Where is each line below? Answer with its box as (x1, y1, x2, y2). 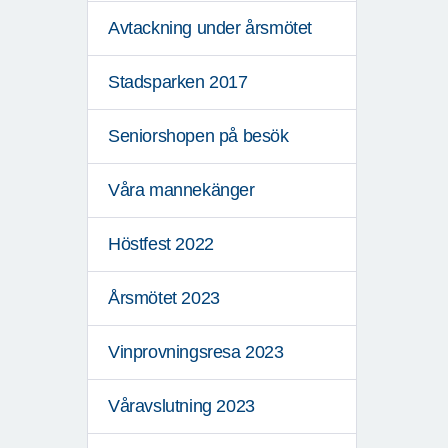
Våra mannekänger (108, 180, 255, 201)
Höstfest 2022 (108, 234, 214, 255)
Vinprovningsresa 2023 (108, 342, 284, 363)
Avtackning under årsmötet (108, 18, 312, 39)
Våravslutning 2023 (108, 396, 255, 417)
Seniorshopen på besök (108, 126, 289, 147)
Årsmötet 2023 (108, 288, 220, 309)
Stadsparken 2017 (108, 72, 248, 93)
